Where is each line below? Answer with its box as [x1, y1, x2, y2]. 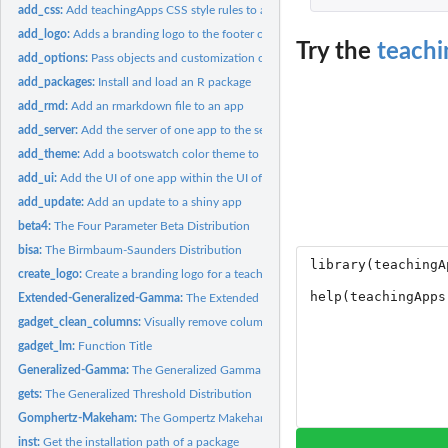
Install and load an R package [98, 75, 252, 88]
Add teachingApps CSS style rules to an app [66, 3, 297, 16]
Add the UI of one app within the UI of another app [60, 171, 330, 184]
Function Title [78, 339, 153, 352]
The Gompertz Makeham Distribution [140, 411, 337, 424]
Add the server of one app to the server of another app [81, 123, 367, 136]
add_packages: [18, 75, 99, 88]
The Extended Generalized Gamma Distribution [186, 291, 435, 304]
